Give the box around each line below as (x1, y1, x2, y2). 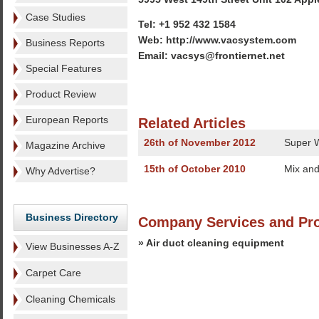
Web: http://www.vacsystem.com (138, 34, 296, 46)
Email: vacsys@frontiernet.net (138, 50, 285, 61)
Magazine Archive (26, 140, 105, 151)
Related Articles (138, 115, 246, 131)
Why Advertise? (26, 165, 95, 177)
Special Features (26, 63, 102, 74)
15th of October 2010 (144, 163, 246, 174)
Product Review (26, 88, 96, 100)
